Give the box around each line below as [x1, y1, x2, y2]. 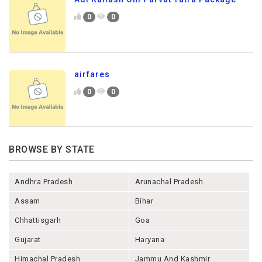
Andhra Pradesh [15, 177, 73, 187]
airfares [74, 69, 110, 79]
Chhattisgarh [15, 216, 61, 225]
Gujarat [15, 235, 41, 244]
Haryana [135, 235, 165, 244]
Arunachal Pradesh [135, 177, 204, 187]
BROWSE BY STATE [9, 144, 95, 156]
